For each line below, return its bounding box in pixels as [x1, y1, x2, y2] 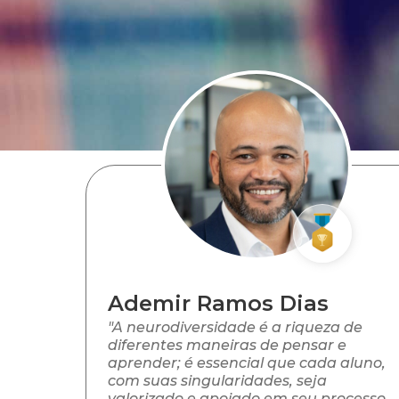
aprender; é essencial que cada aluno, [108, 354, 386, 372]
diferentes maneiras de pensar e [108, 337, 346, 354]
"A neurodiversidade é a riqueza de [108, 319, 362, 337]
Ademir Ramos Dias [108, 290, 329, 317]
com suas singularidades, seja [108, 372, 327, 390]
